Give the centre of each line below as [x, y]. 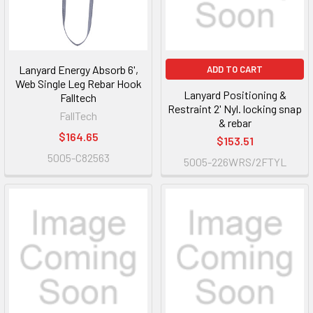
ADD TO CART [235, 69]
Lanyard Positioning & [235, 95]
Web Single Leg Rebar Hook [78, 83]
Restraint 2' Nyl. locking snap [235, 109]
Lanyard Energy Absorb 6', [78, 70]
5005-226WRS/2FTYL [235, 162]
